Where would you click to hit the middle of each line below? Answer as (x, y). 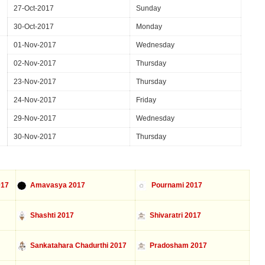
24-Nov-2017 (35, 100)
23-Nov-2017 (35, 82)
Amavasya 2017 (56, 185)
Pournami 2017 (174, 185)
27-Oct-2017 (34, 8)
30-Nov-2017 (35, 137)
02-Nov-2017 (35, 63)
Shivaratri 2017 (173, 215)
